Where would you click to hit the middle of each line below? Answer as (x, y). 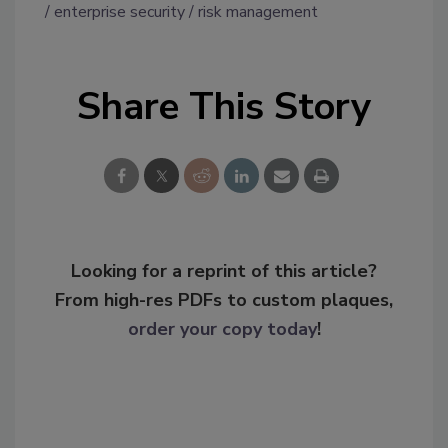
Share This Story (224, 107)
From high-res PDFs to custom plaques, (224, 300)
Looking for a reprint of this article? (224, 271)
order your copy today (222, 329)
